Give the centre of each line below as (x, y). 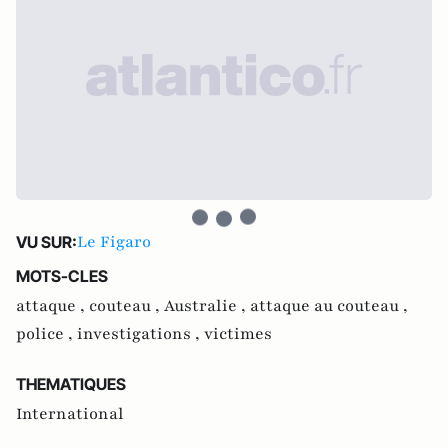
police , (46, 334)
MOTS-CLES (62, 276)
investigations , (140, 334)
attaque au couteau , (329, 306)
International (70, 414)
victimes (238, 334)
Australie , (207, 306)
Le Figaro (114, 242)
